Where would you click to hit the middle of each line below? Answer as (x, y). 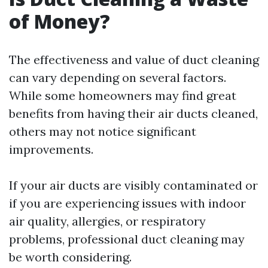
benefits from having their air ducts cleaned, (133, 114)
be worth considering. (70, 257)
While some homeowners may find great (123, 96)
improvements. (51, 150)
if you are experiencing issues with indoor (127, 203)
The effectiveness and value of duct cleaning (134, 60)
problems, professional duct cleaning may (127, 239)
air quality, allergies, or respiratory (107, 221)
